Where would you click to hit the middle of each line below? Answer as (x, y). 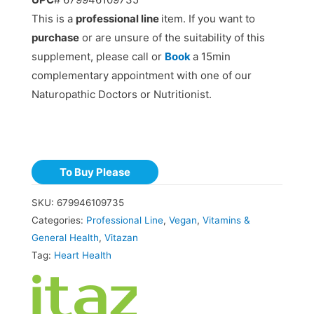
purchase (55, 38)
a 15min (211, 57)
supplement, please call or (98, 57)
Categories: (59, 220)
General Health (65, 238)
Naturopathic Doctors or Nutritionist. (121, 95)
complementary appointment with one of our (141, 76)
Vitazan (121, 238)
